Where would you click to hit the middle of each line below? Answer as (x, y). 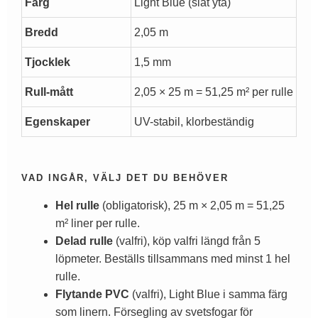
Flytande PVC (92, 295)
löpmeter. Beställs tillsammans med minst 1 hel (173, 259)
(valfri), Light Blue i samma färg (208, 295)
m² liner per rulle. (98, 224)
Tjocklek (48, 62)
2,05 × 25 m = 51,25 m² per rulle (214, 92)
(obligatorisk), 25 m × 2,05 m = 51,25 (192, 206)
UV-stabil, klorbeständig (194, 122)
